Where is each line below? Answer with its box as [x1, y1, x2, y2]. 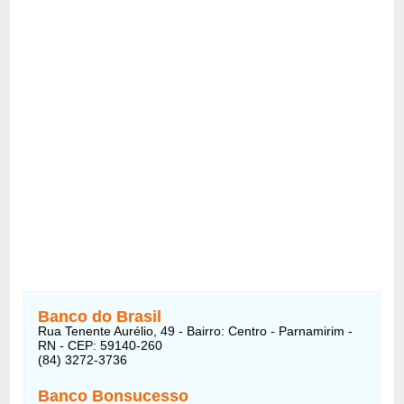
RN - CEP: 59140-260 [38, 337, 163, 353]
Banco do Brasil [38, 307, 162, 326]
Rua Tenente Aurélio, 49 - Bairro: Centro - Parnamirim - [38, 323, 353, 338]
